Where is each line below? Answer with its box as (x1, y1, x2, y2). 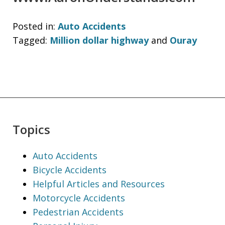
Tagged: (13, 34, 47, 46)
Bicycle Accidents (33, 163, 106, 176)
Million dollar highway (50, 34, 149, 46)
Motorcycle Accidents (33, 191, 125, 204)
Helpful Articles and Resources (33, 177, 165, 190)
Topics (13, 121, 50, 138)
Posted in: (13, 20, 55, 32)
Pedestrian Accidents (33, 205, 124, 218)
